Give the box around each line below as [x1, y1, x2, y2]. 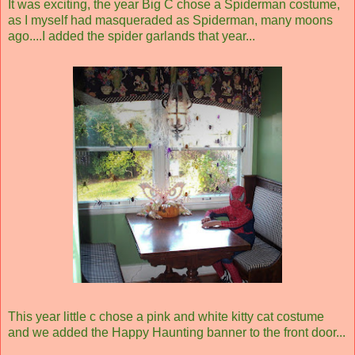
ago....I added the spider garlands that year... [8, 29, 255, 43]
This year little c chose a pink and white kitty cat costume [8, 309, 324, 323]
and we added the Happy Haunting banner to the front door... [8, 325, 345, 339]
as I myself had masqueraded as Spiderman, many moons [8, 13, 333, 27]
